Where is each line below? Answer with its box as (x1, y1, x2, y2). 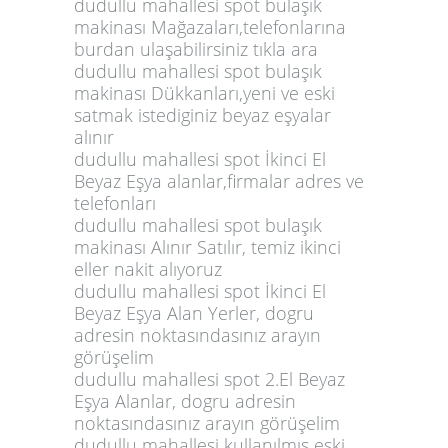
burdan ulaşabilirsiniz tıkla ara (74, 36, 318, 61)
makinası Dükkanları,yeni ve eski (74, 80, 335, 105)
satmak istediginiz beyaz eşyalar (74, 102, 331, 127)
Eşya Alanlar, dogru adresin (74, 388, 296, 413)
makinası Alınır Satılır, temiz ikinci (74, 234, 341, 259)
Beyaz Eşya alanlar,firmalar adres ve (74, 168, 364, 193)
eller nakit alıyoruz (74, 256, 222, 281)
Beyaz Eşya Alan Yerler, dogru (74, 300, 314, 325)
